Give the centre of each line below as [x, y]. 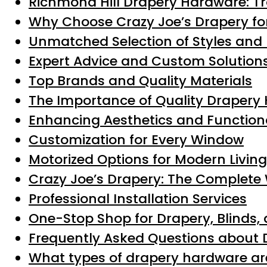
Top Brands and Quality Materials [140, 81]
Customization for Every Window [136, 140]
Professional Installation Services [138, 199]
